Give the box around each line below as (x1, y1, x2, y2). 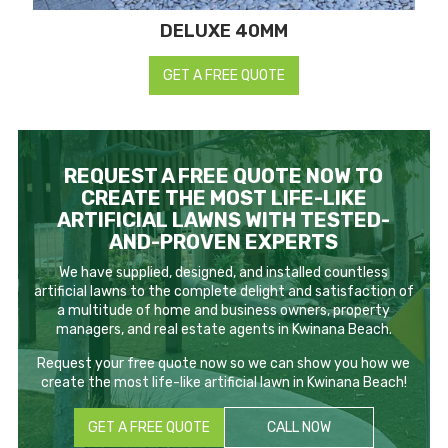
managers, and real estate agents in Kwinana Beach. (55, 320, 392, 338)
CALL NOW (266, 418, 331, 436)
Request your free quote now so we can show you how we (37, 354, 411, 372)
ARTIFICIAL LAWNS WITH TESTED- (57, 207, 391, 232)
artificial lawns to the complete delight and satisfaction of (33, 282, 414, 300)
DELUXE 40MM (159, 19, 288, 42)
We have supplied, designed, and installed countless (59, 263, 389, 281)
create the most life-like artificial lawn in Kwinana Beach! (40, 373, 407, 391)
